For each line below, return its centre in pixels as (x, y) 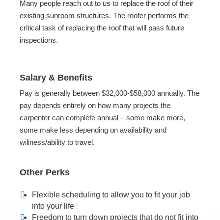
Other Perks (45, 172)
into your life (53, 206)
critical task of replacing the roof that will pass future (102, 28)
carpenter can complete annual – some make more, (102, 118)
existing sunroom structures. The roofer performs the (104, 15)
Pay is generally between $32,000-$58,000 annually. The (110, 93)
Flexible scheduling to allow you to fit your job (111, 195)
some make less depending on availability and (93, 130)
